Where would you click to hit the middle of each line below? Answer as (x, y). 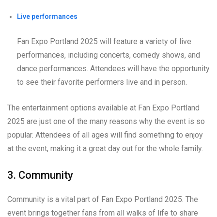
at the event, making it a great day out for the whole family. (105, 148)
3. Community (40, 175)
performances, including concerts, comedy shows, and (108, 55)
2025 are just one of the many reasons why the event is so (106, 121)
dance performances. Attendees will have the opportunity (113, 68)
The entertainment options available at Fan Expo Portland (103, 108)
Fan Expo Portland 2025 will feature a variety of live (104, 41)
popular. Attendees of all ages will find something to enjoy (105, 135)
